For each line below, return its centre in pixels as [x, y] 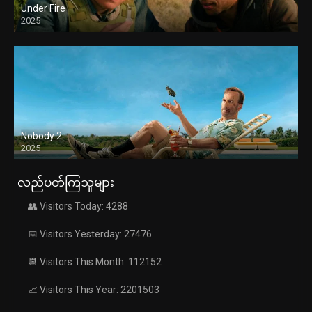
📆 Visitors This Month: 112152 [95, 262]
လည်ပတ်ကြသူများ [66, 183]
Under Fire [43, 9]
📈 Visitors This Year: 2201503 [94, 290]
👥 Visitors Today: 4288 [78, 206]
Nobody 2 [41, 136]
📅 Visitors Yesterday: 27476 [90, 234]
